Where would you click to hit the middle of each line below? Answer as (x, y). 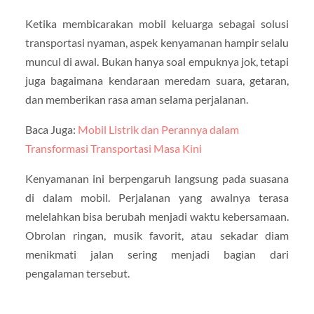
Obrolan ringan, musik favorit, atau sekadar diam (157, 235)
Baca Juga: (51, 129)
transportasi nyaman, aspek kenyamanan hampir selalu (157, 42)
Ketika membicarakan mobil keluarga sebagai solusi (157, 23)
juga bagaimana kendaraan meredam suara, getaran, (157, 80)
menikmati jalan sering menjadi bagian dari (157, 254)
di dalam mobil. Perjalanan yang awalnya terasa (157, 197)
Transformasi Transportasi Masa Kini (113, 148)
